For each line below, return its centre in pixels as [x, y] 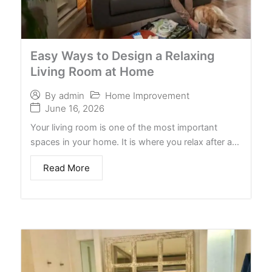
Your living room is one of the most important [124, 127]
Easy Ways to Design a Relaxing [123, 56]
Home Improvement [147, 95]
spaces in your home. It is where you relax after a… [135, 142]
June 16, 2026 [75, 108]
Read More [66, 168]
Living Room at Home [92, 71]
